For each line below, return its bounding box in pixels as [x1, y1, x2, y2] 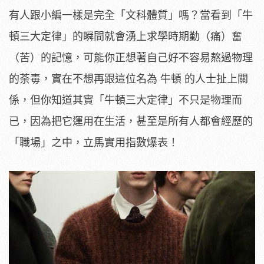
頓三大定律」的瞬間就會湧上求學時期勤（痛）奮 [9, 30, 242, 42]
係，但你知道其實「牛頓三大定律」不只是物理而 [9, 94, 242, 106]
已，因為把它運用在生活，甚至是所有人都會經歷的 [9, 115, 253, 127]
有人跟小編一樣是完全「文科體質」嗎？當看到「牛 [9, 9, 253, 21]
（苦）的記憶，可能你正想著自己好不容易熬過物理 [9, 51, 253, 64]
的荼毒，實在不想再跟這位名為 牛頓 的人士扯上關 [9, 72, 248, 85]
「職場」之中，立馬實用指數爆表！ [9, 136, 179, 148]
